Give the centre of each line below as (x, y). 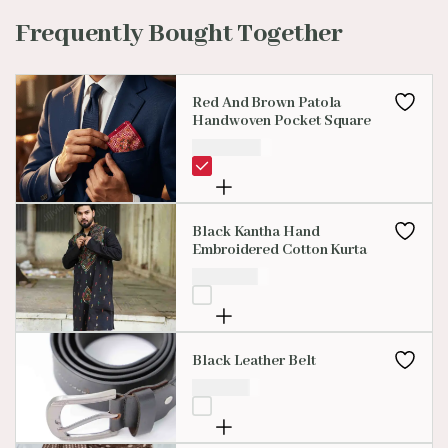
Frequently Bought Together (179, 34)
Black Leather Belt (254, 360)
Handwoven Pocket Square (282, 121)
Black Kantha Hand (256, 232)
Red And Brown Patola (267, 103)
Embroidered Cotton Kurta (280, 250)
